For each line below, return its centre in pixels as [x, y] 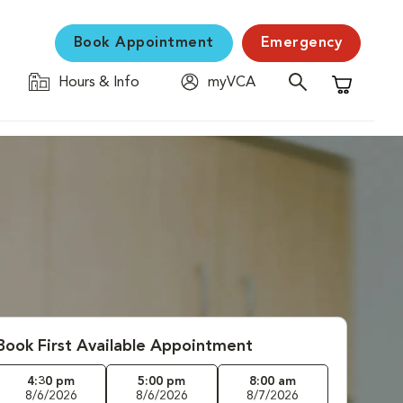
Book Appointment [143, 43]
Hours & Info [99, 83]
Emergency [301, 43]
